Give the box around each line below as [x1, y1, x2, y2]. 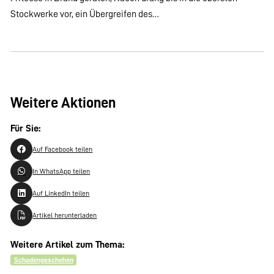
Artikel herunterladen [32, 211, 97, 219]
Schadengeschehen [13, 256, 73, 264]
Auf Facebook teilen [32, 145, 93, 153]
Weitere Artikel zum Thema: [10, 239, 125, 250]
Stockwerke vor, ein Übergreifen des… [10, 9, 160, 20]
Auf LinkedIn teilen [32, 189, 90, 197]
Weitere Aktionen [10, 95, 116, 111]
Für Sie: [10, 123, 41, 134]
